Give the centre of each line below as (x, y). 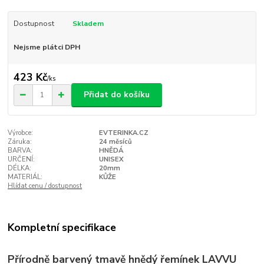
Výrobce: (21, 133)
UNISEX (111, 159)
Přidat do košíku (117, 95)
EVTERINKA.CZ (123, 133)
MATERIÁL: (25, 177)
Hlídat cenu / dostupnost (45, 186)
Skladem (88, 24)
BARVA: (20, 150)
